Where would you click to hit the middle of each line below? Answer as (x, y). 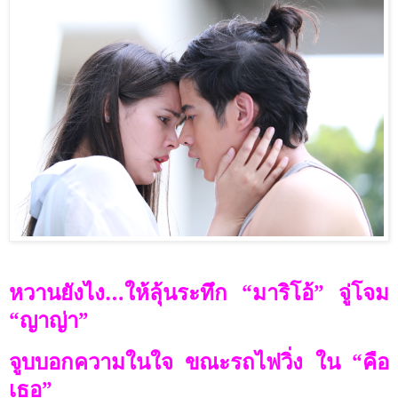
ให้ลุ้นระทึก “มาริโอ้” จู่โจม (257, 291)
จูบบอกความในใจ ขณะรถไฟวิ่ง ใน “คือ (199, 361)
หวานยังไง (57, 291)
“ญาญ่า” (49, 319)
